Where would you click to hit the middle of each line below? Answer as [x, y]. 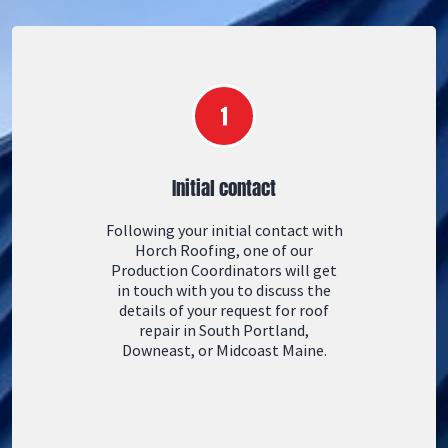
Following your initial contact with [224, 230]
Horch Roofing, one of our [224, 250]
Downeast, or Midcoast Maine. [224, 350]
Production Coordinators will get [224, 270]
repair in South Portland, [224, 330]
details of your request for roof [224, 310]
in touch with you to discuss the [224, 290]
